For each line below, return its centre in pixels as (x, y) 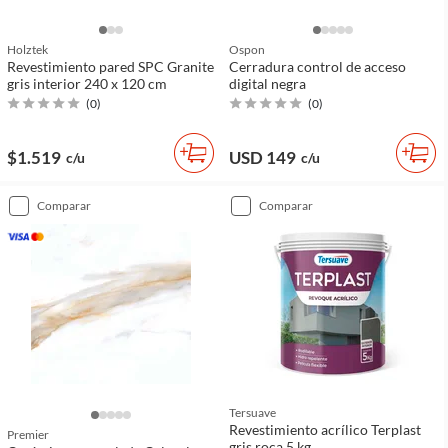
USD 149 (262, 157)
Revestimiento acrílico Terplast (325, 429)
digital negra (267, 83)
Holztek (27, 49)
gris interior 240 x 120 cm (87, 83)
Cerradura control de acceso (317, 66)
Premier (28, 434)
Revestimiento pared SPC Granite (110, 66)
